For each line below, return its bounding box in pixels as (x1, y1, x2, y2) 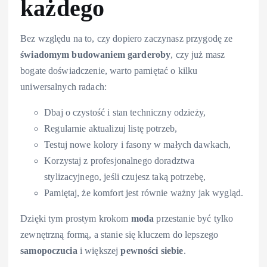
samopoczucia (20, 246, 77, 256)
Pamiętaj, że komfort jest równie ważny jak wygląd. (44, 188, 244, 198)
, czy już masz (170, 49, 225, 60)
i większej (77, 246, 121, 256)
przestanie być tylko (154, 213, 234, 224)
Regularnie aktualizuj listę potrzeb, (44, 123, 178, 134)
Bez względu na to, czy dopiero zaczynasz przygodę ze (20, 33, 233, 44)
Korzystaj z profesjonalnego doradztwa (44, 156, 195, 166)
